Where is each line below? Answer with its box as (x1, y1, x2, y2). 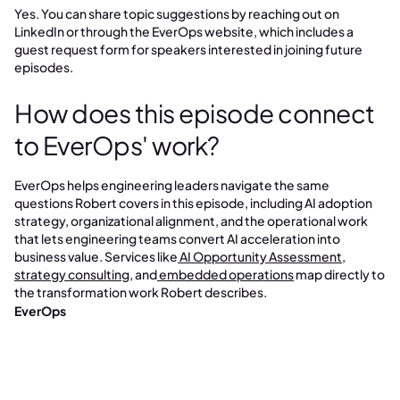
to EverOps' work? (14, 129, 220, 161)
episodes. (14, 59, 73, 75)
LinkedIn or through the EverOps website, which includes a (14, 23, 354, 39)
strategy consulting (14, 266, 129, 282)
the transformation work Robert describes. (14, 284, 267, 300)
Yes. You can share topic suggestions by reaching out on (14, 5, 339, 21)
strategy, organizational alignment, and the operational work (14, 212, 368, 229)
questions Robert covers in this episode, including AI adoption (14, 195, 372, 211)
